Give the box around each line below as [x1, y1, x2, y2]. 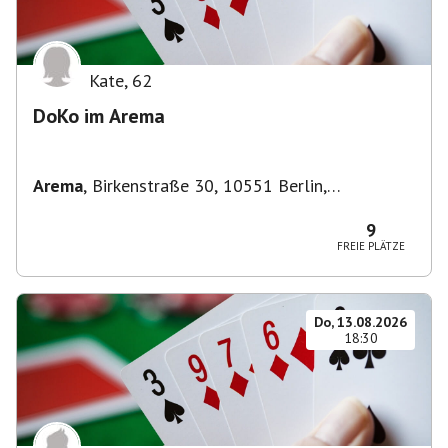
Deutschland [33, 195, 129, 218]
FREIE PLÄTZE [337, 239, 405, 253]
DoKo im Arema [33, 103, 165, 129]
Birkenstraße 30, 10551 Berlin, [92, 174, 327, 197]
